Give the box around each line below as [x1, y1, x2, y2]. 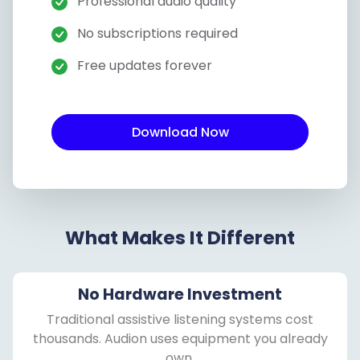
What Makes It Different [65, 225, 295, 252]
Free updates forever [74, 56, 212, 76]
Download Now [131, 122, 229, 141]
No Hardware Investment [78, 284, 282, 306]
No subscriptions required [74, 24, 238, 43]
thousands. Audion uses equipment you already [32, 329, 328, 349]
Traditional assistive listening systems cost [47, 310, 313, 329]
